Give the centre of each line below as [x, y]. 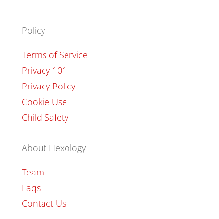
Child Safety [45, 117]
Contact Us [44, 203]
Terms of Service [55, 55]
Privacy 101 [44, 70]
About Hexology [54, 147]
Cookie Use [44, 101]
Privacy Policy [48, 86]
